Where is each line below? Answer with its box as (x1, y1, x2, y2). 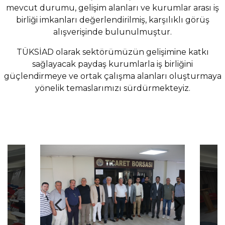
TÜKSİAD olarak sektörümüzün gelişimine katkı (16, 47, 209, 57)
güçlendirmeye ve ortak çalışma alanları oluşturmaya (4, 71, 221, 81)
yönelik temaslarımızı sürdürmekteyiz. (35, 83, 190, 93)
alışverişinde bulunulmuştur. (53, 27, 172, 37)
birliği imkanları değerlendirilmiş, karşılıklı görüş (16, 15, 209, 25)
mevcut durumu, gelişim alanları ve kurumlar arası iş (6, 3, 219, 13)
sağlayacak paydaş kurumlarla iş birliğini (32, 59, 193, 69)
